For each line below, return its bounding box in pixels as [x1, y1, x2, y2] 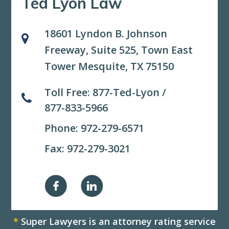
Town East [141, 42, 193, 57]
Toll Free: [44, 85, 93, 99]
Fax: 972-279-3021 [44, 141, 131, 155]
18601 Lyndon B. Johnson [44, 26, 168, 40]
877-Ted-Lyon [93, 85, 160, 99]
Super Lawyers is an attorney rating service [18, 215, 216, 227]
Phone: [44, 121, 81, 135]
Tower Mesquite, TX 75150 [44, 59, 174, 73]
